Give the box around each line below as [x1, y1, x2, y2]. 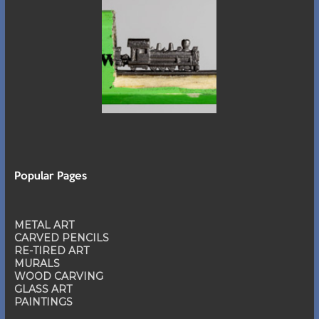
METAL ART [14, 219, 74, 232]
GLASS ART [14, 283, 72, 296]
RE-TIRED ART [14, 244, 89, 258]
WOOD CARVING [14, 270, 103, 283]
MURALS [14, 257, 60, 271]
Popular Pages [14, 172, 87, 182]
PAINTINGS [14, 296, 73, 309]
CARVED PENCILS [14, 231, 109, 245]
